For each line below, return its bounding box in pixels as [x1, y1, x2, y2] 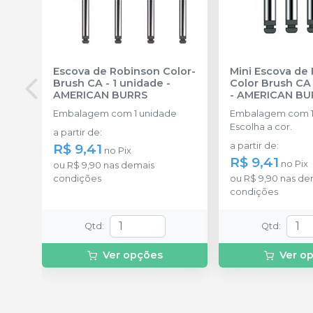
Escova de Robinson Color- [53, 64, 196, 78]
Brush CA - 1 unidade [53, 76, 163, 89]
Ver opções [102, 248, 163, 261]
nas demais [101, 159, 154, 170]
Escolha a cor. [230, 121, 293, 132]
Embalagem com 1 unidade [53, 108, 177, 119]
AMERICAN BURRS [53, 88, 147, 101]
